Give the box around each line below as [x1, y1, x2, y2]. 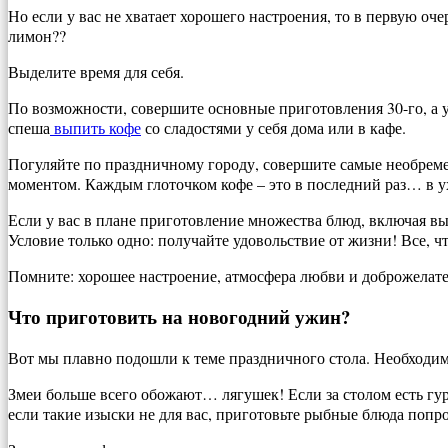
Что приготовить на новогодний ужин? [8, 303, 350, 331]
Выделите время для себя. [8, 61, 184, 83]
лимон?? [8, 25, 66, 47]
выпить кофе [50, 117, 141, 139]
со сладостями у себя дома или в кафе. [141, 117, 406, 139]
